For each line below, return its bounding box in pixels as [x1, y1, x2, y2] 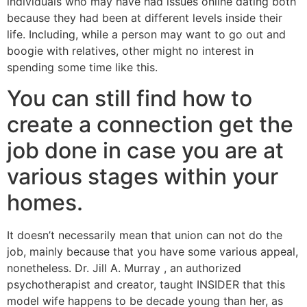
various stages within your [7, 162, 278, 190]
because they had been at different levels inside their [7, 11, 282, 25]
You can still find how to [7, 84, 252, 112]
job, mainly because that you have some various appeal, [7, 244, 298, 258]
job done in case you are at [7, 136, 284, 164]
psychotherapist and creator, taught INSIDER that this [7, 277, 285, 291]
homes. [7, 188, 83, 216]
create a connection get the [7, 110, 293, 138]
